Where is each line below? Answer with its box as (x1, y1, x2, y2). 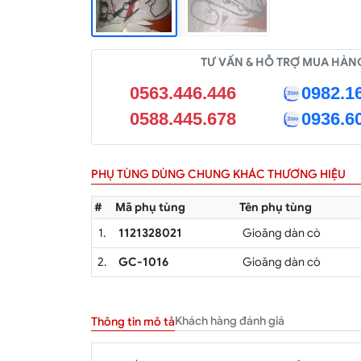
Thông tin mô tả (90, 313, 175, 329)
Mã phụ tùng (115, 200, 186, 215)
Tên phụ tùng (239, 200, 313, 215)
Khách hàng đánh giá (174, 313, 284, 329)
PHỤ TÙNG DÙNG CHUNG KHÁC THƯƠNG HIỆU (90, 167, 346, 182)
